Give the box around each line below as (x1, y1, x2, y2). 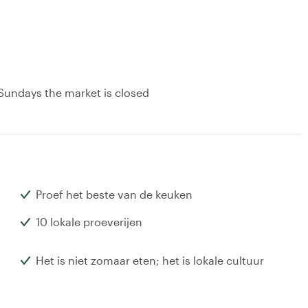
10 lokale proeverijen (36, 215, 142, 229)
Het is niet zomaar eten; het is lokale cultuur (36, 254, 264, 267)
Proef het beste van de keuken (36, 188, 192, 201)
